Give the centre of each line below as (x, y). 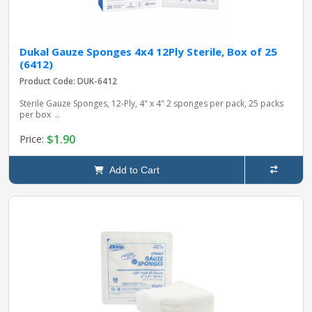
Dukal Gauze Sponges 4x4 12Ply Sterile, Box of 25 (148, 51)
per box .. (39, 114)
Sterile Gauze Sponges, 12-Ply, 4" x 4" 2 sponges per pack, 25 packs (151, 103)
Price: (33, 139)
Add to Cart (131, 170)
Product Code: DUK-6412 (68, 81)
